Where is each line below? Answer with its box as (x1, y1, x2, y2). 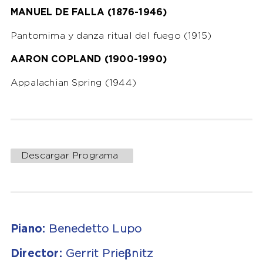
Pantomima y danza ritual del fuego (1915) (10, 31, 212, 41)
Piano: (10, 224, 46, 234)
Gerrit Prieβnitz (62, 248, 154, 259)
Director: (10, 248, 62, 259)
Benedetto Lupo (45, 224, 142, 234)
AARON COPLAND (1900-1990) (10, 55, 167, 64)
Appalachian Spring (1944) (10, 78, 136, 87)
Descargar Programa (21, 151, 119, 160)
